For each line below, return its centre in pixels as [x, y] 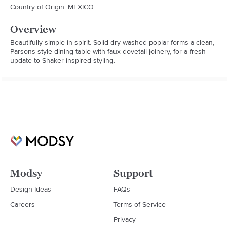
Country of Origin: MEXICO [52, 6]
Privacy [125, 219]
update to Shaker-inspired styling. [63, 60]
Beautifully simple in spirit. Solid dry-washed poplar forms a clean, [112, 42]
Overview [33, 29]
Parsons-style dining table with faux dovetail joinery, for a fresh [108, 51]
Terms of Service [140, 204]
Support [133, 173]
